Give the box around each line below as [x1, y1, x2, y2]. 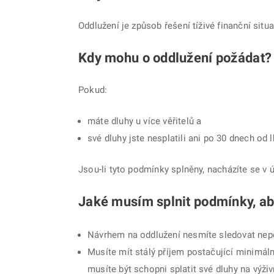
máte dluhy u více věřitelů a [87, 116, 202, 127]
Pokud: [78, 84, 108, 95]
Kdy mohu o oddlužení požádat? [78, 50, 272, 65]
